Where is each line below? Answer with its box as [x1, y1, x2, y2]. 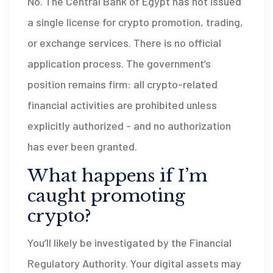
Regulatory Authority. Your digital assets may [27, 256, 241, 270]
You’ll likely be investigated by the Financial [27, 235, 232, 249]
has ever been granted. [27, 139, 137, 153]
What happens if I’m [27, 165, 207, 186]
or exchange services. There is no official [27, 35, 221, 49]
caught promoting [27, 185, 185, 207]
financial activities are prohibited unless [27, 97, 217, 112]
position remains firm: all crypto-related [27, 77, 218, 91]
